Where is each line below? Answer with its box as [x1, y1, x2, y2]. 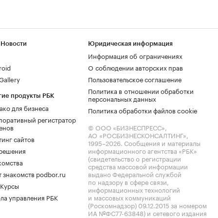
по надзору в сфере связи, [88, 177, 169, 186]
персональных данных [88, 93, 156, 103]
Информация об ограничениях [88, 51, 182, 60]
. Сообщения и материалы [121, 138, 200, 147]
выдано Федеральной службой [88, 169, 182, 179]
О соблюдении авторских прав [88, 62, 183, 72]
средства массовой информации [88, 161, 188, 171]
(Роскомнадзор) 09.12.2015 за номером [88, 200, 207, 210]
